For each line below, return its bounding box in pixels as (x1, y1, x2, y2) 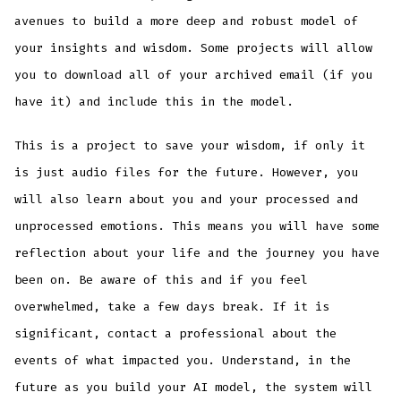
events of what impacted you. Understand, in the (14, 352, 352, 368)
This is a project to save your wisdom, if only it (14, 137, 366, 153)
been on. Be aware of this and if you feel (14, 271, 309, 287)
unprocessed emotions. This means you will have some (14, 218, 380, 234)
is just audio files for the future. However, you (14, 164, 359, 180)
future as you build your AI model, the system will (14, 379, 373, 395)
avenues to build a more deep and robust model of (14, 13, 359, 29)
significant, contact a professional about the (14, 325, 337, 341)
